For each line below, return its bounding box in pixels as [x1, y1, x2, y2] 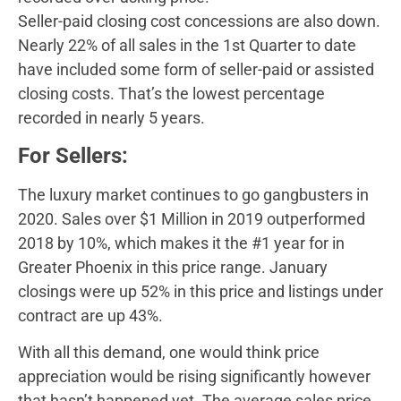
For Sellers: [18, 142, 128, 168]
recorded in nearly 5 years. [18, 108, 205, 128]
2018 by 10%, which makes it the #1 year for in [18, 233, 345, 252]
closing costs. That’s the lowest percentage [18, 84, 325, 104]
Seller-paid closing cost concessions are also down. [18, 12, 380, 31]
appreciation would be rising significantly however [18, 367, 371, 387]
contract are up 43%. [18, 305, 163, 325]
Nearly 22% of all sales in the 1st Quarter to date [18, 36, 356, 55]
